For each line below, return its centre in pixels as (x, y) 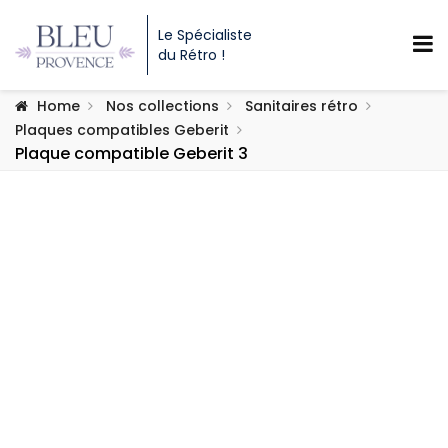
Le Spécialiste (205, 35)
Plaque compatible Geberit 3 (131, 153)
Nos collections (162, 106)
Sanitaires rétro (301, 106)
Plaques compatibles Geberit (122, 130)
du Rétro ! (191, 55)
